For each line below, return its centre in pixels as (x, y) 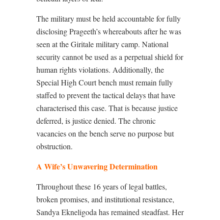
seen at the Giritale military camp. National (102, 44)
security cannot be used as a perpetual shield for (110, 57)
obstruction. (55, 146)
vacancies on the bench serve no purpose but (105, 134)
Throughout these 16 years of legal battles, (102, 187)
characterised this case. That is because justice (107, 108)
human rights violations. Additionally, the (100, 70)
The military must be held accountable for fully (109, 19)
